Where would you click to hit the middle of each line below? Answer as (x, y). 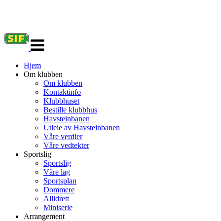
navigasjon (47, 39)
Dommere (59, 190)
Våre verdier (63, 136)
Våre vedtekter (66, 145)
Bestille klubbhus (70, 110)
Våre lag (57, 172)
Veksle (40, 30)
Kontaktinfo (62, 92)
